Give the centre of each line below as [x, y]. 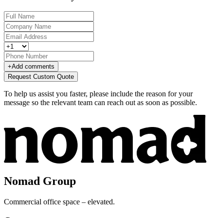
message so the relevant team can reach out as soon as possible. [100, 102]
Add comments [33, 66]
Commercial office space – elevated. [59, 202]
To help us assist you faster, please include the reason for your [98, 93]
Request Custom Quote [41, 76]
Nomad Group [40, 181]
